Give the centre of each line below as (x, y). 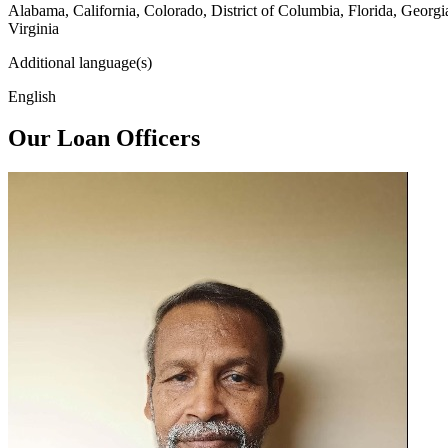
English (32, 96)
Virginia (33, 28)
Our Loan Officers (104, 138)
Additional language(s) (80, 62)
